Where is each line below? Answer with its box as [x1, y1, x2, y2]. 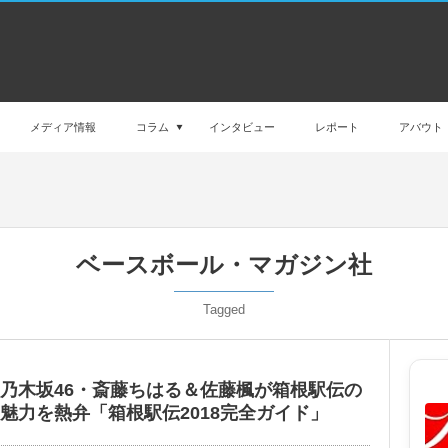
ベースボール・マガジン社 [76, 251, 372, 279]
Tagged [203, 302, 245, 318]
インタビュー [209, 121, 275, 133]
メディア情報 [30, 121, 96, 133]
